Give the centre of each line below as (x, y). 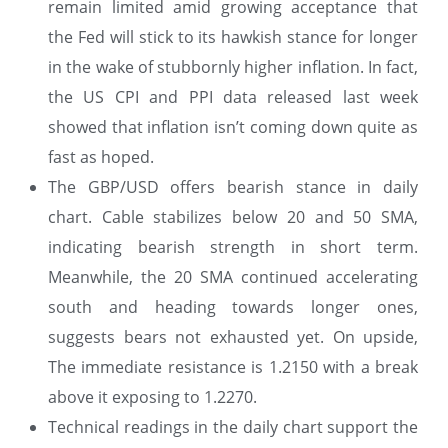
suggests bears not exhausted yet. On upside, (233, 337)
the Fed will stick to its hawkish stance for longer (233, 37)
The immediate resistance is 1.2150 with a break (233, 367)
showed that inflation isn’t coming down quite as (233, 127)
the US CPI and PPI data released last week (233, 97)
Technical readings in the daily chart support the (233, 427)
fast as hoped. (101, 157)
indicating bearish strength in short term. (233, 247)
